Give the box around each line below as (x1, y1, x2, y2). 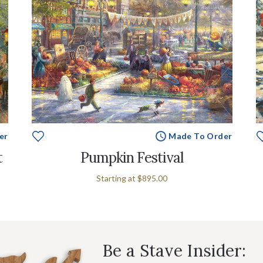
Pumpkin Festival (80, 148, 183, 167)
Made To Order (168, 130, 232, 141)
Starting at (96, 173, 137, 183)
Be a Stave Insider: (102, 240, 247, 261)
